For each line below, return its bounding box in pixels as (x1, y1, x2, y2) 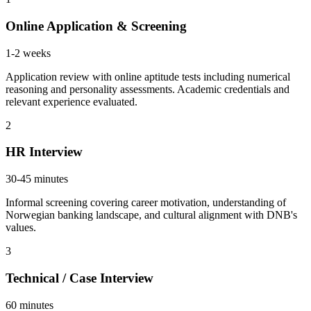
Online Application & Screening (6, 18, 187, 33)
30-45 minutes (6, 173, 68, 185)
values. (6, 221, 36, 234)
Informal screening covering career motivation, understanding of (6, 196, 286, 209)
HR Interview (6, 144, 83, 160)
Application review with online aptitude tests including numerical (6, 70, 290, 83)
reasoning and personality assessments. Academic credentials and (6, 83, 289, 95)
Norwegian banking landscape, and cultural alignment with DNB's (6, 209, 297, 221)
